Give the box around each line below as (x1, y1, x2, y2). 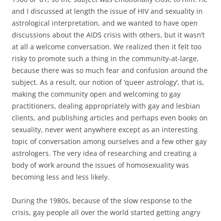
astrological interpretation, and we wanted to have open (12, 18, 198, 28)
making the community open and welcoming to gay (12, 89, 181, 99)
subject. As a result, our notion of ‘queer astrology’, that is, (12, 77, 204, 87)
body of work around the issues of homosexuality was (12, 160, 189, 170)
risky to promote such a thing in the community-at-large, (12, 53, 199, 63)
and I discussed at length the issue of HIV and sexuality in (12, 6, 203, 16)
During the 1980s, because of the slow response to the (12, 195, 192, 205)
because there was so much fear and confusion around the (12, 65, 208, 75)
